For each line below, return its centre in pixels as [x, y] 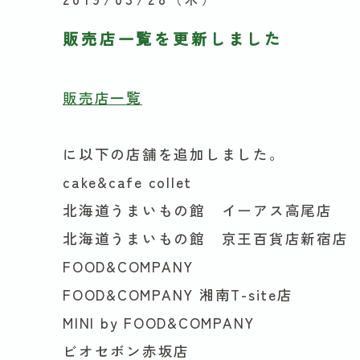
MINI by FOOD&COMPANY [159, 322]
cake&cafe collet [128, 182]
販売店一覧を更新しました [173, 38]
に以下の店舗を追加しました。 [174, 153]
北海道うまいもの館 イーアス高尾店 [198, 210]
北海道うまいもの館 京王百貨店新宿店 [206, 238]
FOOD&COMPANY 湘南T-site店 [178, 294]
